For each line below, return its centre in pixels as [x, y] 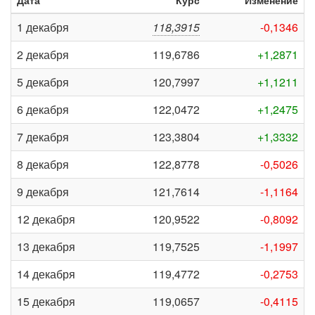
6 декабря [43, 109]
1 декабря [43, 27]
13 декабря [46, 246]
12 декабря [46, 219]
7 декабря [43, 137]
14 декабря [46, 274]
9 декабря [43, 192]
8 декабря [43, 164]
